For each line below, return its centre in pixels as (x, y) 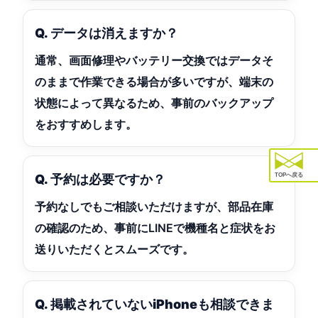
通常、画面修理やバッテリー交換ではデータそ (154, 61)
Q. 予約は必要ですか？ (100, 180)
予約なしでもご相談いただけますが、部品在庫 (154, 207)
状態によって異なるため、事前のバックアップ (154, 103)
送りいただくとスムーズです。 (114, 250)
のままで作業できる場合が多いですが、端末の (154, 82)
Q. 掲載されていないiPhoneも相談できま (154, 305)
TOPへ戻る (289, 175)
